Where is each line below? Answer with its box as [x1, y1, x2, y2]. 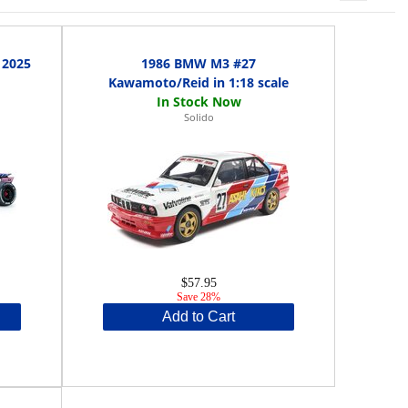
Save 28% [177, 290, 221, 303]
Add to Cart [162, 308, 236, 324]
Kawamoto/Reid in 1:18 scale [108, 73, 290, 91]
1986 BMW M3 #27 [141, 54, 257, 72]
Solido [183, 109, 214, 124]
